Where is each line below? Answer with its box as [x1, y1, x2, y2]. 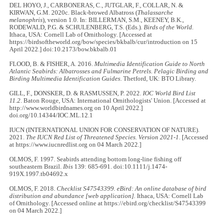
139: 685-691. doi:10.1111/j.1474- [73, 163, 168, 170]
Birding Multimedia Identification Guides [9, 75, 121, 82]
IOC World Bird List [143, 89, 196, 97]
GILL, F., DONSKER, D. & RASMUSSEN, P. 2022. [9, 89, 143, 97]
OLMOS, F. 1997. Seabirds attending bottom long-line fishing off [9, 155, 182, 163]
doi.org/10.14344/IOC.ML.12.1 [9, 111, 93, 119]
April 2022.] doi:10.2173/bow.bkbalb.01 [9, 45, 117, 53]
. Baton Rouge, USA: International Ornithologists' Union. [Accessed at [21, 97, 206, 104]
